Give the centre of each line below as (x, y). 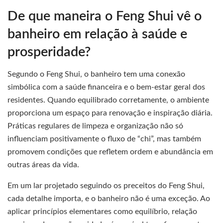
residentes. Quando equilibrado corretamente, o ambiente (108, 100)
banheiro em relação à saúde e (97, 34)
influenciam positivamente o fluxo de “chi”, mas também (104, 139)
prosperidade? (49, 52)
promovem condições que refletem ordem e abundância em (110, 152)
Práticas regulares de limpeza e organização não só (95, 126)
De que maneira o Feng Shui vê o (105, 16)
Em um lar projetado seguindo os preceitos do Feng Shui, (106, 186)
